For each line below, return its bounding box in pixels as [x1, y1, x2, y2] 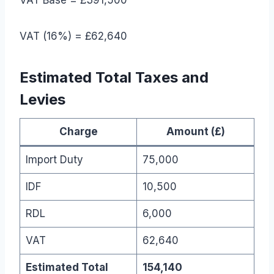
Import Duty [25, 153, 83, 166]
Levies [20, 90, 65, 108]
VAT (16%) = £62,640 [20, 29, 127, 42]
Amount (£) [166, 125, 225, 138]
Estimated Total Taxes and [20, 68, 209, 86]
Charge [59, 125, 98, 138]
